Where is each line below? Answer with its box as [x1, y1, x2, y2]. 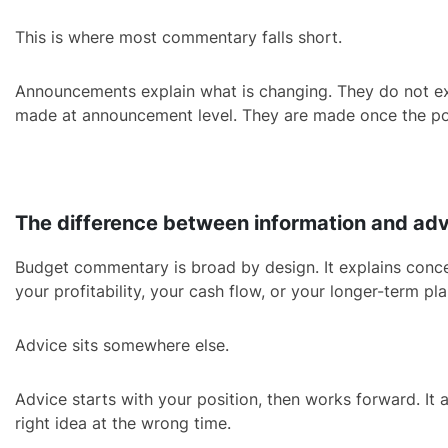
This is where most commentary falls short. [15, 27, 342, 47]
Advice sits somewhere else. [15, 335, 229, 355]
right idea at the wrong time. [15, 413, 231, 433]
